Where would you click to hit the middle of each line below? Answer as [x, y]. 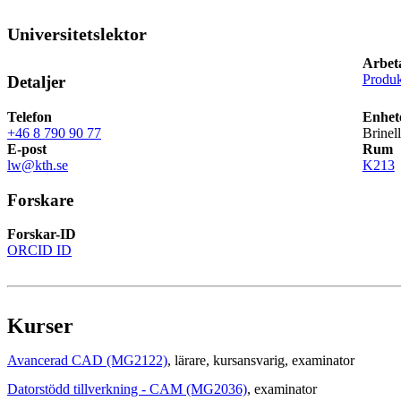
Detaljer [36, 82]
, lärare [187, 361]
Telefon [30, 116]
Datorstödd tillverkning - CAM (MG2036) [127, 389]
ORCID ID [39, 251]
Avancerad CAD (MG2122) [87, 361]
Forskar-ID [42, 235]
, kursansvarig [245, 361]
